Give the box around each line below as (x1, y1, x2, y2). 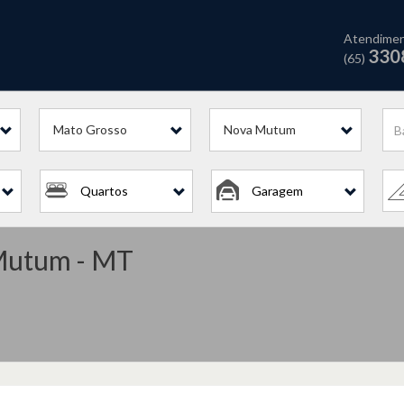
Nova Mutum (223, 122, 296, 137)
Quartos (80, 183, 128, 198)
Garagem (252, 183, 303, 198)
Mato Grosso (53, 122, 128, 137)
